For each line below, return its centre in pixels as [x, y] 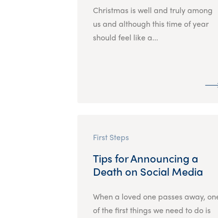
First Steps [111, 137]
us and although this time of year [151, 23]
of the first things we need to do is [152, 210]
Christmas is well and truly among [153, 10]
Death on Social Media [148, 171]
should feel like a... [125, 37]
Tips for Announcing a [145, 158]
